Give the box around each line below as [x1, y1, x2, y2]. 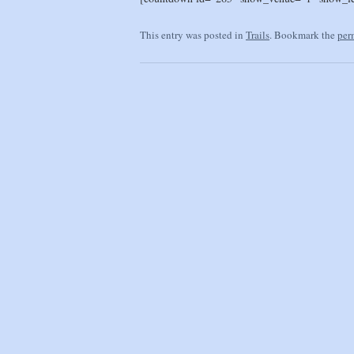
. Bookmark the [269, 27, 337, 42]
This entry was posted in [140, 27, 246, 42]
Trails [246, 27, 269, 42]
